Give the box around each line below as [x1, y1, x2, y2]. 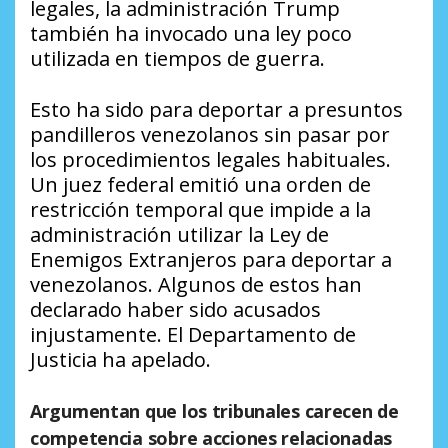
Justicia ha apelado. [30, 346, 211, 374]
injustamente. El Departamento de [30, 321, 356, 349]
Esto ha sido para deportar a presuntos [30, 96, 403, 124]
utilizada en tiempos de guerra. [30, 45, 325, 73]
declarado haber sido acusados [30, 296, 321, 324]
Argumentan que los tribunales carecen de [30, 399, 399, 424]
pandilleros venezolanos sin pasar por [30, 121, 390, 149]
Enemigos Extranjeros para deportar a [30, 246, 392, 274]
